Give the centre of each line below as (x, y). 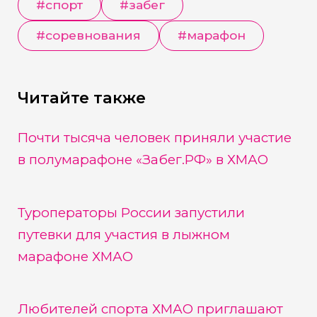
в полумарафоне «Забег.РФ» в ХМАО (143, 159)
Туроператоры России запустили (131, 212)
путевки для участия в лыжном (123, 234)
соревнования (93, 35)
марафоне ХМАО (75, 256)
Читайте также (81, 98)
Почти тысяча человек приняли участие (154, 137)
